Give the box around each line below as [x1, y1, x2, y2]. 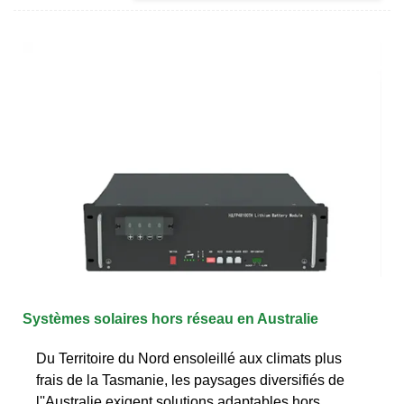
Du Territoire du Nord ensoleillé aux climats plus [36, 350, 342, 366]
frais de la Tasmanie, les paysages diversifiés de [36, 372, 344, 388]
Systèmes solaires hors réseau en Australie [23, 310, 318, 326]
